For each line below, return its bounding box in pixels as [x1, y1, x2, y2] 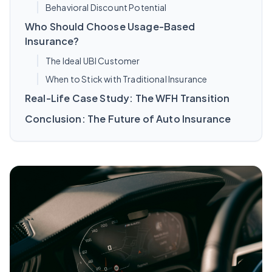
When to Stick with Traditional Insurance [46, 73, 208, 84]
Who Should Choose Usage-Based [25, 20, 195, 33]
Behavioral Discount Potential [46, 2, 167, 13]
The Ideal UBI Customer [46, 55, 140, 66]
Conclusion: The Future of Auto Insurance [25, 112, 231, 125]
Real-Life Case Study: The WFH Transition [25, 92, 230, 104]
